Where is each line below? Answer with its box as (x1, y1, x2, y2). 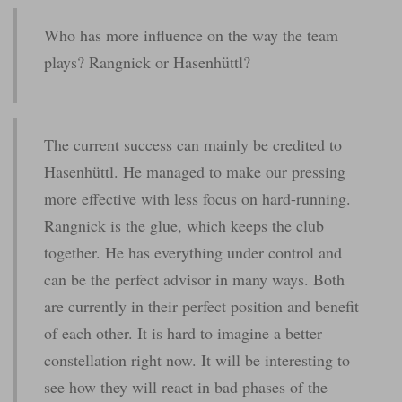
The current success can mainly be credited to (44, 134, 342, 156)
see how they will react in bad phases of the (44, 376, 328, 398)
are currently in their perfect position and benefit (44, 295, 359, 318)
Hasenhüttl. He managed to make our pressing (44, 161, 345, 183)
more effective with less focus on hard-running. (44, 188, 351, 210)
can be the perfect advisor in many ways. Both (44, 268, 345, 291)
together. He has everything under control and (44, 241, 342, 264)
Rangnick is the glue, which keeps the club (44, 214, 324, 237)
